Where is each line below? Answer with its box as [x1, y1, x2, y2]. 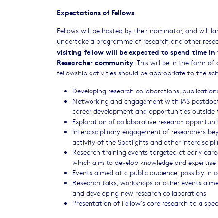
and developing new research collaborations [73, 187, 206, 198]
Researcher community [57, 56, 133, 67]
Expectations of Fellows [57, 6, 134, 17]
